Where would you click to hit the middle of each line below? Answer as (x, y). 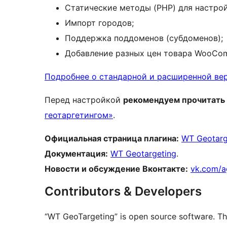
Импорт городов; (99, 23)
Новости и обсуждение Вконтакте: (116, 169)
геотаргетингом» (79, 115)
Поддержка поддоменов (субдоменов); (144, 38)
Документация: (76, 154)
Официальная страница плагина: (112, 139)
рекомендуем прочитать (174, 100)
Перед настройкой (84, 100)
